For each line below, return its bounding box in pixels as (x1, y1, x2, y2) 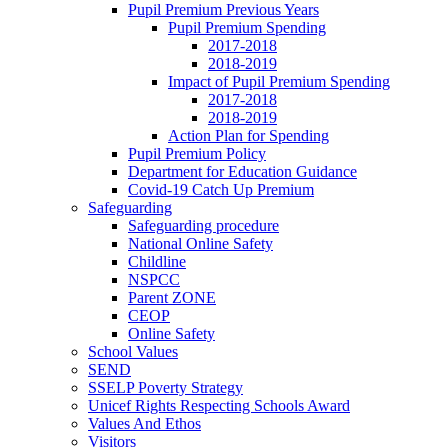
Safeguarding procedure (128, 216, 279, 234)
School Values (88, 342, 178, 360)
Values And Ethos (88, 414, 201, 432)
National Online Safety (128, 234, 273, 252)
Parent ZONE (128, 288, 216, 306)
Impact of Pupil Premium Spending (168, 72, 390, 90)
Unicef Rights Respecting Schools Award (88, 396, 350, 414)
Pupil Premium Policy (128, 144, 266, 162)
